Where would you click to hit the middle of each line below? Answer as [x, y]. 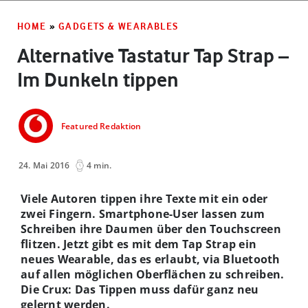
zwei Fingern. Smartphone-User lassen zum [143, 213]
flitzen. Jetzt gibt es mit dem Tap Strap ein [139, 244]
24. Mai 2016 [44, 165]
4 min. [99, 165]
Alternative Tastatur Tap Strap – [153, 55]
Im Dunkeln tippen [98, 79]
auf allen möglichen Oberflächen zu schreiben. [153, 274]
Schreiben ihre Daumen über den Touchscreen [151, 229]
